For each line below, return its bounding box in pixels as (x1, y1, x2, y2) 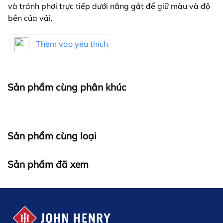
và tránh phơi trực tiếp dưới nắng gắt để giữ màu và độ (8, 1, 210, 11)
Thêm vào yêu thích (36, 39, 108, 49)
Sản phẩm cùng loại (7, 130, 97, 142)
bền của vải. (8, 13, 53, 23)
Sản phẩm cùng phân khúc (7, 81, 126, 94)
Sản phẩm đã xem (7, 158, 89, 171)
